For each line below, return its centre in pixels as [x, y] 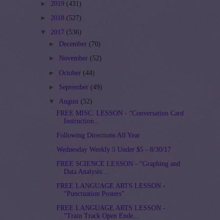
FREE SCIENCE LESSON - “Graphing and [119, 164]
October [71, 73]
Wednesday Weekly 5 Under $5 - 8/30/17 [114, 150]
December [74, 44]
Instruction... [82, 121]
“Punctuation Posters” [94, 194]
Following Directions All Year [98, 136]
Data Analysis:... [87, 172]
